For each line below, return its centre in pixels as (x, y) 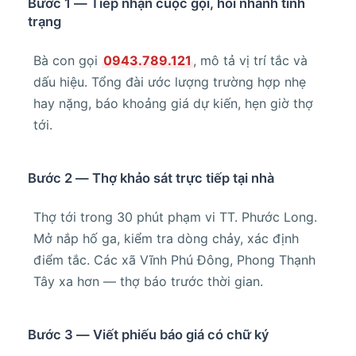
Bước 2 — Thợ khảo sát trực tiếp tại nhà (151, 178)
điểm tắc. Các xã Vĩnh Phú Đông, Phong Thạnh (174, 259)
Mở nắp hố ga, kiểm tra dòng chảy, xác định (166, 238)
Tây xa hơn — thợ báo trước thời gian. (148, 281)
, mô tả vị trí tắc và (250, 60)
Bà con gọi (68, 60)
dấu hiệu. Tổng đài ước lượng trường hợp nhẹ (170, 81)
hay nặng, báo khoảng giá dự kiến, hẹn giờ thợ (173, 103)
